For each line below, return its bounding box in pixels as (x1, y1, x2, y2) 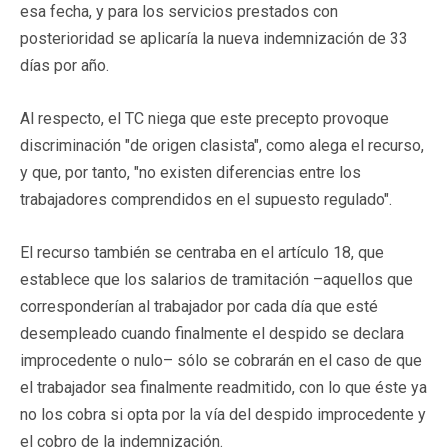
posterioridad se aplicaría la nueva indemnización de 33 (20, 28, 408, 48)
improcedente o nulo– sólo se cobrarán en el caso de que (20, 350, 422, 370)
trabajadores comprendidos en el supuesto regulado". (20, 189, 392, 209)
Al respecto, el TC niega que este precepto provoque (20, 108, 389, 128)
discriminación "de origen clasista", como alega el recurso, (20, 135, 424, 155)
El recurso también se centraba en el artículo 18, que (20, 242, 384, 262)
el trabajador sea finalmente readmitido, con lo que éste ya (20, 377, 427, 397)
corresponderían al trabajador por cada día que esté (20, 296, 378, 316)
